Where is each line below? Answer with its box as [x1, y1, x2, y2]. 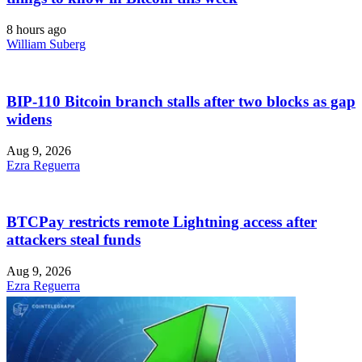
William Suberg [6, 37, 86, 52]
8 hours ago [6, 23, 66, 37]
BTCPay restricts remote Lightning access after [6, 213, 317, 231]
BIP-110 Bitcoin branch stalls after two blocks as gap [6, 92, 356, 110]
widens [6, 110, 52, 128]
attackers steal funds [6, 231, 141, 249]
